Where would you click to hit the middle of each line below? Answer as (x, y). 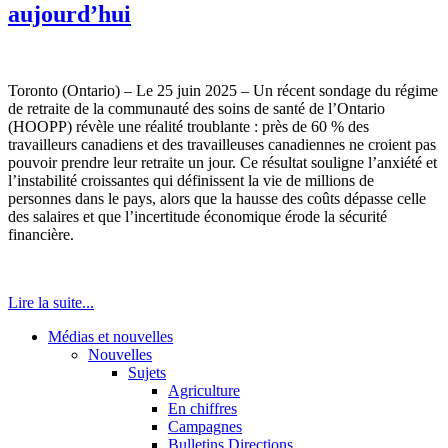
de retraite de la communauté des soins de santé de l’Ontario (196, 109)
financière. (41, 235)
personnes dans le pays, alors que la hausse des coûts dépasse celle (217, 199)
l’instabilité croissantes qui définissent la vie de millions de (191, 181)
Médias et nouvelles (110, 337)
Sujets (147, 373)
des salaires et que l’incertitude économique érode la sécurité (197, 217)
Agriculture (204, 391)
